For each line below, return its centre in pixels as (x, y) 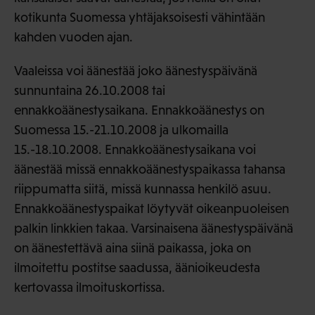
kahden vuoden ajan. (73, 37)
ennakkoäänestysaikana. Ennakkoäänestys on (139, 110)
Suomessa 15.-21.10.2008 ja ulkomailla (121, 129)
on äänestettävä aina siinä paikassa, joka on (133, 247)
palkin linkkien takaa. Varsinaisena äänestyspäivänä (154, 228)
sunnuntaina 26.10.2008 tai (90, 90)
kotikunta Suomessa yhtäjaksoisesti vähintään (140, 17)
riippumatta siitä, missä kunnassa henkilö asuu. (143, 188)
